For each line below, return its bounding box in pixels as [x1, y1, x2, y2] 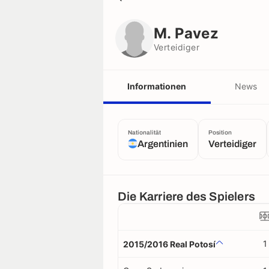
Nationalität [128, 129, 161, 136]
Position [208, 129, 232, 136]
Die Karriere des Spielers [118, 190, 255, 203]
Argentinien [138, 139, 188, 149]
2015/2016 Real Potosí [123, 238, 216, 249]
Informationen [127, 80, 187, 91]
